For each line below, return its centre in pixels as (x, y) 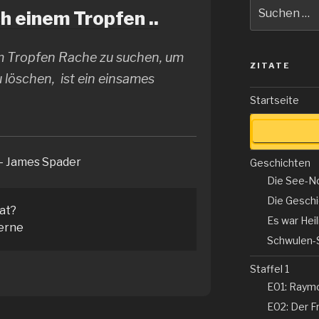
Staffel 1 (269, 268)
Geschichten (280, 162)
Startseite (274, 100)
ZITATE (270, 65)
